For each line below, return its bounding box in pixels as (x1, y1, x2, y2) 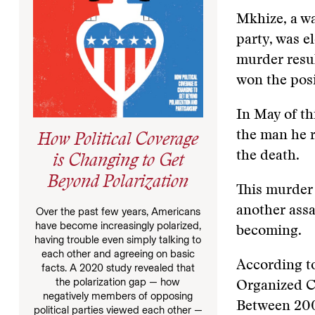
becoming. (236, 224, 302, 238)
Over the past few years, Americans (35, 205, 200, 218)
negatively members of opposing (43, 289, 193, 302)
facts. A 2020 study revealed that (41, 261, 195, 274)
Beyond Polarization (47, 174, 189, 192)
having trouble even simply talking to (34, 233, 202, 246)
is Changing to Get (52, 153, 184, 171)
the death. (236, 149, 300, 163)
